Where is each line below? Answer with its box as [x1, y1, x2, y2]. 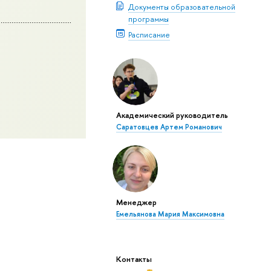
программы [128, 13, 169, 24]
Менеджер [116, 196, 157, 207]
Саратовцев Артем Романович [116, 122, 222, 132]
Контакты [116, 253, 152, 264]
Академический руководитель [116, 109, 228, 120]
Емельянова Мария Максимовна [116, 209, 224, 219]
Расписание [128, 29, 170, 41]
